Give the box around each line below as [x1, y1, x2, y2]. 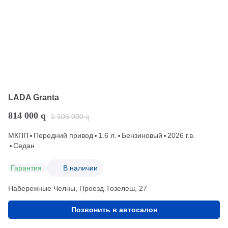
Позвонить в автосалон [71, 206, 157, 214]
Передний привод [34, 131, 93, 140]
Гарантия [11, 163, 42, 172]
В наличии [63, 163, 98, 172]
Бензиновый [122, 131, 162, 140]
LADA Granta [8, 93, 59, 102]
